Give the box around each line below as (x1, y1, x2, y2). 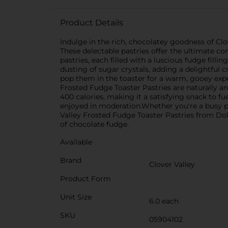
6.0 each (149, 196, 179, 206)
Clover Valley (149, 160, 195, 169)
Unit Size (60, 192, 92, 202)
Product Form (60, 174, 111, 183)
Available (60, 137, 92, 147)
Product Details (60, 18, 123, 27)
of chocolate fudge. (60, 120, 129, 129)
